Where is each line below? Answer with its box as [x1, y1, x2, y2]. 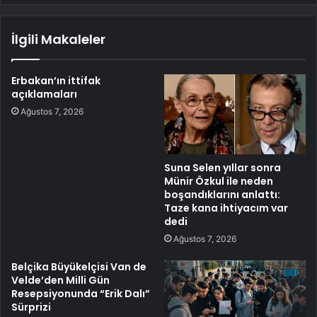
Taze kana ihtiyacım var [164, 200, 288, 215]
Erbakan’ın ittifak [11, 73, 100, 88]
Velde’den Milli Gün [11, 272, 110, 287]
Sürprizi [11, 299, 51, 314]
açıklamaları [11, 86, 77, 101]
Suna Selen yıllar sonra [164, 160, 281, 175]
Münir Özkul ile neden [164, 173, 273, 188]
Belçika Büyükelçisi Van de [11, 259, 146, 274]
